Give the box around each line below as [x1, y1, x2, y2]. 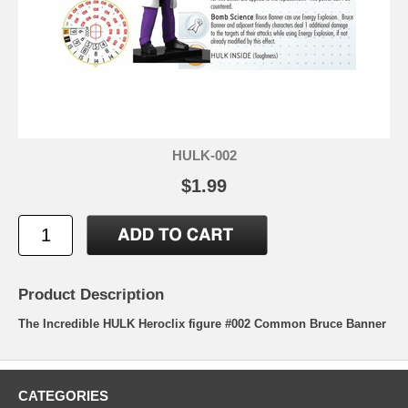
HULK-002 [171, 147, 237, 163]
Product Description [18, 285, 164, 303]
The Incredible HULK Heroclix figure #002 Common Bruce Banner [18, 316, 386, 331]
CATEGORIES [18, 387, 108, 403]
